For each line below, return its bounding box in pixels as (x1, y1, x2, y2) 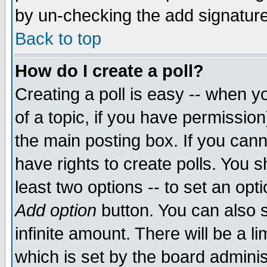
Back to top (15, 29, 101, 48)
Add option (15, 201, 97, 220)
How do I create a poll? (15, 61, 204, 80)
